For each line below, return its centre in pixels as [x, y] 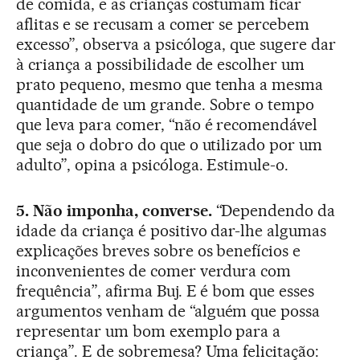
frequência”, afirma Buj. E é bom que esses [166, 291]
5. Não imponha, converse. [114, 211]
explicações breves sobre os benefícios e [159, 251]
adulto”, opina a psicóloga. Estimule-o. [153, 165]
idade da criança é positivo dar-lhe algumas [172, 231]
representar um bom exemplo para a [149, 331]
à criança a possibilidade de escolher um [161, 65]
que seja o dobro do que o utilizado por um [170, 145]
